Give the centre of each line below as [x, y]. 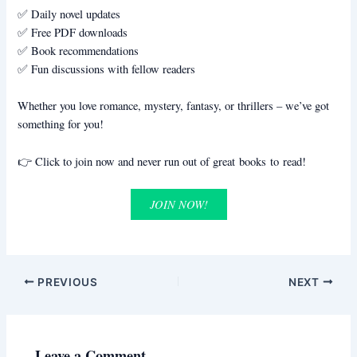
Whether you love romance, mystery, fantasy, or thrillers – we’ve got [174, 106]
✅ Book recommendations [78, 50]
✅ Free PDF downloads [73, 32]
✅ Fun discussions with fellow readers [107, 69]
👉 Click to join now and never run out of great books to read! [162, 161]
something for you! [61, 124]
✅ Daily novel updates [69, 14]
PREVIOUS [66, 282]
